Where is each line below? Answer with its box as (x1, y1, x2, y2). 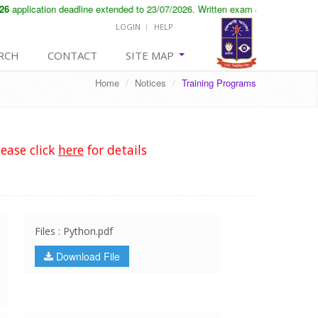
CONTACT (48, 48, 97, 62)
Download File (53, 249, 120, 263)
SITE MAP (126, 48, 177, 62)
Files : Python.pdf (34, 224, 113, 238)
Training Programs (182, 76, 256, 89)
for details (83, 141, 147, 158)
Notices (135, 76, 166, 89)
